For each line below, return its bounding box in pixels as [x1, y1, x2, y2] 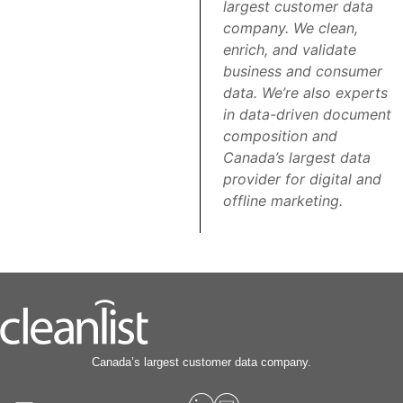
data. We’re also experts [222, 84, 388, 103]
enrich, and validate [222, 40, 356, 59]
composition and [222, 127, 337, 146]
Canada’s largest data [222, 148, 371, 167]
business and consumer [222, 62, 382, 81]
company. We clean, [222, 19, 358, 38]
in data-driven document [222, 105, 391, 124]
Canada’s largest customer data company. [92, 355, 311, 370]
